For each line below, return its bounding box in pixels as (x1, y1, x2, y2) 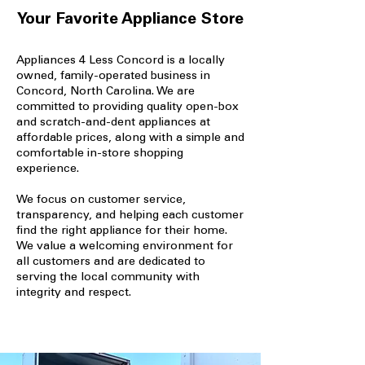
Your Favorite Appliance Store (17, 12, 244, 29)
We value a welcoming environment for (16, 241, 233, 253)
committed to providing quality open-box (16, 102, 239, 113)
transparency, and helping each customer (16, 210, 244, 222)
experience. (16, 164, 79, 175)
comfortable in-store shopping (16, 148, 183, 160)
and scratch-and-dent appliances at (16, 117, 210, 129)
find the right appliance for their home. (16, 226, 227, 237)
